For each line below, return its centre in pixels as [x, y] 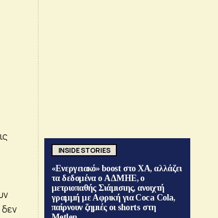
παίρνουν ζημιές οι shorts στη [104, 208]
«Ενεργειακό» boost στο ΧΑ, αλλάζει [117, 169]
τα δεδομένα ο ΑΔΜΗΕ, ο [98, 178]
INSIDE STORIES [84, 150]
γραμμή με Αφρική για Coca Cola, [113, 198]
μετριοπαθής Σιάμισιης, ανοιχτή [108, 188]
